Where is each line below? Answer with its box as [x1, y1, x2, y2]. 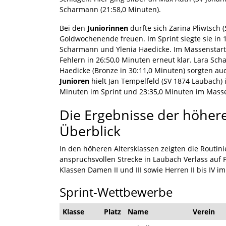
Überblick [60, 121, 121, 140]
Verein [193, 206, 215, 216]
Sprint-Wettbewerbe [60, 183, 173, 200]
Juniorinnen [87, 23, 128, 33]
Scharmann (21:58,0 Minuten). [60, 4, 161, 14]
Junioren [60, 76, 89, 86]
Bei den [60, 23, 87, 33]
